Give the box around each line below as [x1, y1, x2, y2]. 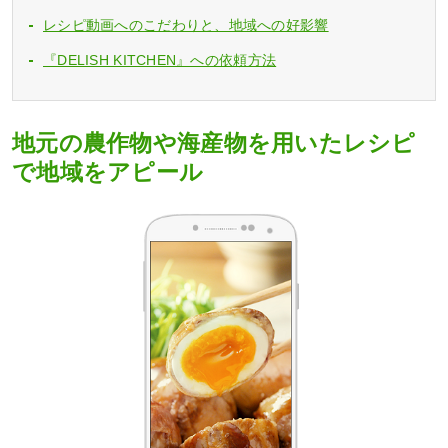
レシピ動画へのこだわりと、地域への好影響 [43, 16, 329, 33]
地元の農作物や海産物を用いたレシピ [12, 130, 416, 156]
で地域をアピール [12, 159, 204, 185]
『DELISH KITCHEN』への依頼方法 [43, 51, 277, 68]
